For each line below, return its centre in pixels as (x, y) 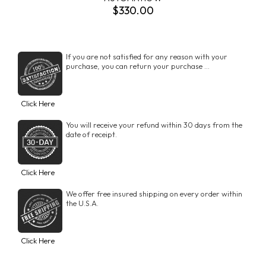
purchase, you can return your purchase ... (138, 66)
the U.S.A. (82, 203)
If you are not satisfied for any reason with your (147, 56)
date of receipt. (91, 134)
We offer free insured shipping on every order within (154, 193)
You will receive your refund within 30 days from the (154, 125)
